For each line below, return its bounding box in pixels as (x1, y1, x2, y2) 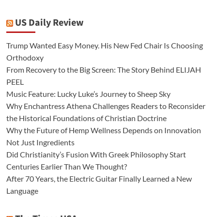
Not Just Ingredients (6, 138, 75, 147)
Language (6, 186, 38, 196)
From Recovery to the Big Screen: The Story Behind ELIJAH (6, 65, 201, 75)
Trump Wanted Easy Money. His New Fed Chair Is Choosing (6, 41, 203, 50)
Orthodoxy (6, 53, 44, 62)
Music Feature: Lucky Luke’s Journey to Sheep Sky (6, 89, 170, 99)
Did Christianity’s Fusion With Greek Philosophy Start (6, 150, 186, 159)
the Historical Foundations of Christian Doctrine (6, 113, 167, 123)
